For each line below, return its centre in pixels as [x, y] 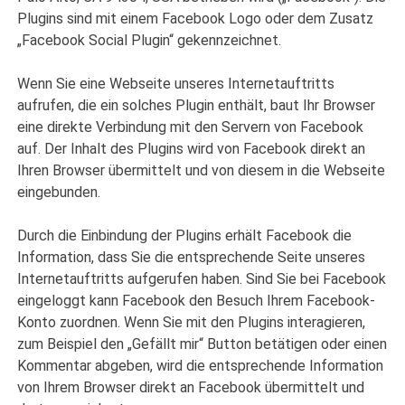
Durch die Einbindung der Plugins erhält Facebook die [185, 236]
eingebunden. [59, 193]
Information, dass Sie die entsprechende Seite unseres [192, 258]
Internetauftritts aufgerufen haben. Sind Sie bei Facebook [202, 279]
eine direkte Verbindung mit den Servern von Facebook [191, 127]
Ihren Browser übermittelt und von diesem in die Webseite [202, 171]
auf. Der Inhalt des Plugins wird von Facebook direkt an [192, 149]
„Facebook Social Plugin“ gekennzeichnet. [150, 41]
